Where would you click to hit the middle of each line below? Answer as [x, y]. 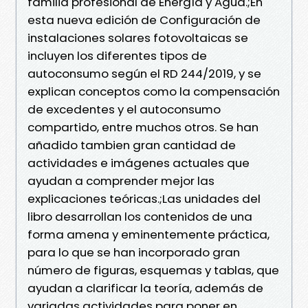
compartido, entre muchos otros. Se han [143, 127]
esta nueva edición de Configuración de [144, 20]
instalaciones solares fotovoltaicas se [138, 37]
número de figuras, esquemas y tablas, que [153, 270]
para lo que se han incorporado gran [134, 252]
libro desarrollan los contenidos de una [140, 216]
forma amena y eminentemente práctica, [148, 234]
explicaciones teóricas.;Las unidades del [144, 198]
